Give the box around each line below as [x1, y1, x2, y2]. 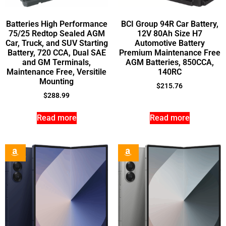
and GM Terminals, [22, 58, 91, 68]
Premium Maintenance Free [119, 48, 220, 58]
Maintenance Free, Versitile [7, 67, 106, 77]
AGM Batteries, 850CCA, [125, 58, 214, 68]
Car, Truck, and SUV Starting [5, 38, 108, 48]
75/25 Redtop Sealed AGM [8, 29, 105, 39]
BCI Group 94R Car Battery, [121, 19, 218, 29]
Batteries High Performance [6, 19, 107, 29]
